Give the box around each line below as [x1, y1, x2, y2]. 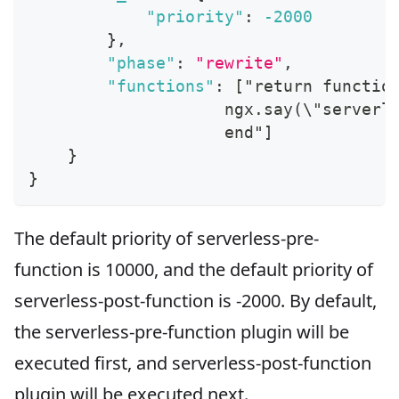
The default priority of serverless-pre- [14, 225, 319, 250]
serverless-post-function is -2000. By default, [14, 288, 377, 313]
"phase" [107, 53, 175, 72]
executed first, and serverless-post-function [14, 350, 371, 375]
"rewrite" [195, 53, 283, 72]
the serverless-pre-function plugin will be [14, 319, 349, 344]
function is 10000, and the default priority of [14, 256, 373, 281]
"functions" [107, 76, 215, 95]
